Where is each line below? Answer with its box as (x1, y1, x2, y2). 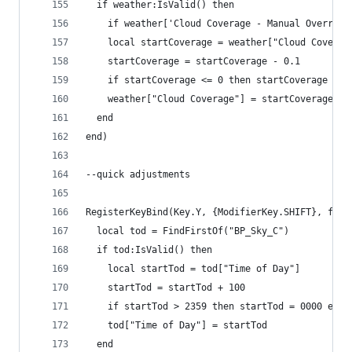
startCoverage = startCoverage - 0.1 (86, 56, 300, 68)
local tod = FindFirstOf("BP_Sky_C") (86, 225, 289, 237)
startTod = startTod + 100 (86, 282, 245, 294)
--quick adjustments (86, 169, 190, 181)
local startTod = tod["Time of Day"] (86, 263, 300, 275)
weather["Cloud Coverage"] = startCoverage (86, 93, 333, 105)
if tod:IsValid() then (86, 244, 212, 256)
